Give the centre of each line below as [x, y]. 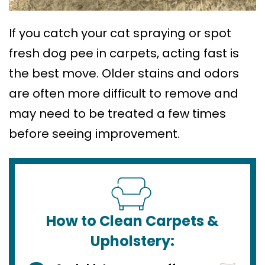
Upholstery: [132, 241]
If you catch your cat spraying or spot [120, 33]
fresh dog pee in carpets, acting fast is [124, 54]
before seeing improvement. [94, 134]
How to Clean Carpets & [132, 221]
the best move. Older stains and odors [124, 74]
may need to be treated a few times [117, 114]
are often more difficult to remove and [124, 94]
